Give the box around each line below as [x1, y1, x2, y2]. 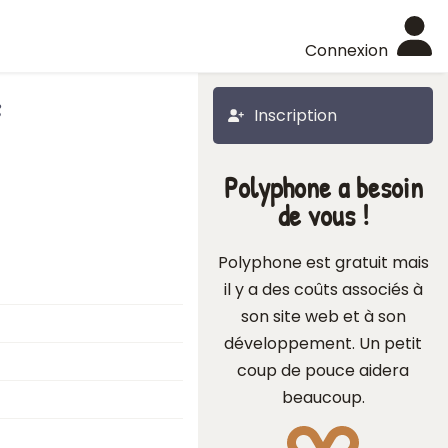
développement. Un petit [224, 332, 422, 355]
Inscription [254, 104, 337, 127]
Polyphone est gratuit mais [217, 251, 429, 274]
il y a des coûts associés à [223, 278, 423, 301]
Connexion [305, 39, 388, 62]
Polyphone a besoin [223, 168, 423, 207]
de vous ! [277, 196, 369, 235]
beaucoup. [281, 386, 365, 409]
